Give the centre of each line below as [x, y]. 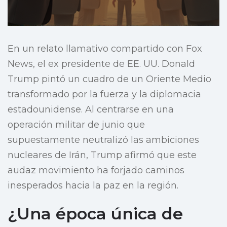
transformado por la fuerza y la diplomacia [104, 94]
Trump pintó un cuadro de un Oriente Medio [109, 79]
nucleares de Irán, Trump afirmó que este [102, 155]
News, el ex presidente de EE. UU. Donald [101, 64]
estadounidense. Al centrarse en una [91, 110]
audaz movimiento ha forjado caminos [96, 171]
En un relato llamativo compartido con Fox [105, 49]
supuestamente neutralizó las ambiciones [103, 140]
